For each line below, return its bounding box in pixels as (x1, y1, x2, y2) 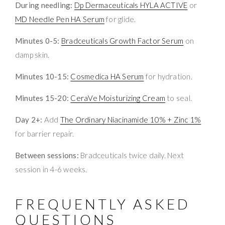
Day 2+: (15, 115, 43, 124)
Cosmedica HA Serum (70, 71, 144, 81)
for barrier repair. (15, 129, 74, 138)
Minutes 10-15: (15, 71, 69, 81)
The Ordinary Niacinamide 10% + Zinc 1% (60, 115, 201, 124)
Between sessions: (15, 150, 79, 160)
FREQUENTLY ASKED (15, 195, 190, 212)
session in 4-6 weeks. (15, 164, 87, 174)
